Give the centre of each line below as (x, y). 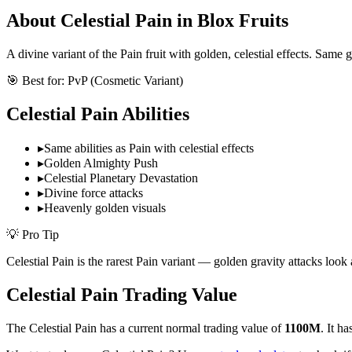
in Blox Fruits (230, 21)
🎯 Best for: (37, 81)
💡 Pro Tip (33, 235)
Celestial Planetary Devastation (121, 178)
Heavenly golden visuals (105, 208)
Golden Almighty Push (101, 163)
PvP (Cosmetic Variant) (125, 81)
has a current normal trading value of (191, 328)
